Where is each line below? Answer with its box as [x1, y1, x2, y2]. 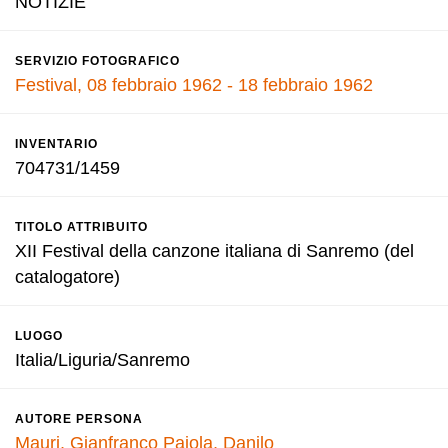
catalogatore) [15, 267, 120, 287]
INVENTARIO [15, 137, 98, 151]
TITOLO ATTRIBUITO [15, 220, 148, 234]
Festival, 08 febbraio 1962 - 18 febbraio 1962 [15, 75, 373, 95]
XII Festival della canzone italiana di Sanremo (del [15, 241, 414, 261]
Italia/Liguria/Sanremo [15, 350, 190, 370]
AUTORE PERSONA [15, 412, 143, 426]
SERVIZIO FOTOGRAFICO [15, 54, 180, 68]
